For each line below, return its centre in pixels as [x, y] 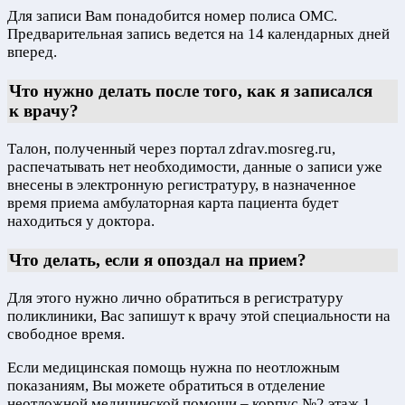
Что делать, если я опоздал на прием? [158, 260]
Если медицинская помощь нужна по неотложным [174, 367]
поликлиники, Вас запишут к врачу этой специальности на [199, 316]
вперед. [32, 52]
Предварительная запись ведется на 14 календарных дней [198, 34]
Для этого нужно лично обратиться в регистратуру [175, 297]
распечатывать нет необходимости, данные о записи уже [195, 167]
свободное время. [66, 334]
